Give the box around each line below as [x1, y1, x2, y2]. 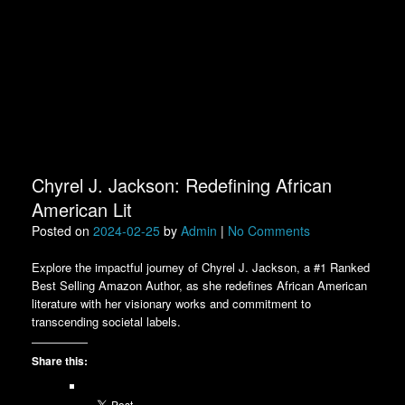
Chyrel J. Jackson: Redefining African [32, 172, 332, 199]
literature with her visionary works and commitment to [32, 295, 311, 313]
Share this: [32, 353, 88, 370]
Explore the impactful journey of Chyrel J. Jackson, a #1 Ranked [32, 259, 370, 277]
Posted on [40, 221, 93, 240]
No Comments [228, 221, 310, 240]
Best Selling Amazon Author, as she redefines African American [32, 277, 367, 295]
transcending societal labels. [32, 313, 181, 331]
